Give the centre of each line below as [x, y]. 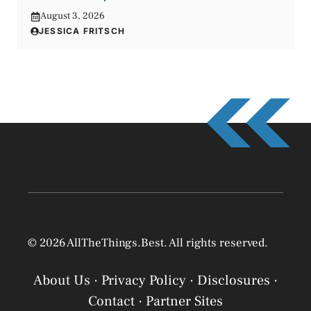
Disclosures [234, 280]
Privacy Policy [144, 280]
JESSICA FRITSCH [82, 31]
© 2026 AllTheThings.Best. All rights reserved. [148, 243]
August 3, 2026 [73, 16]
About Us [62, 280]
